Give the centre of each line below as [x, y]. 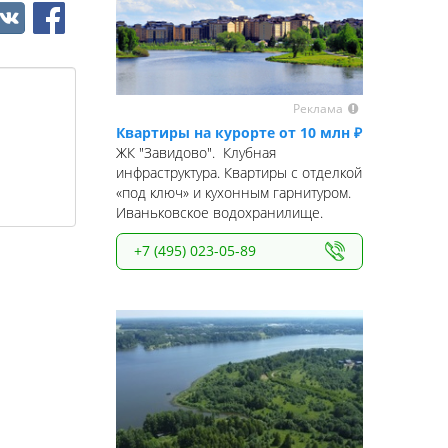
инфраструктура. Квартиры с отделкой [239, 173]
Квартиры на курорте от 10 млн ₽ [239, 133]
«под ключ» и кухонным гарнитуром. [233, 193]
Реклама [318, 109]
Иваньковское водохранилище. [219, 213]
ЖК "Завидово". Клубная [196, 153]
